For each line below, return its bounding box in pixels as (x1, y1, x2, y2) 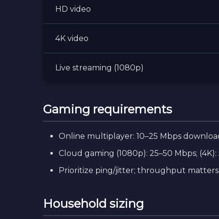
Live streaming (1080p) (55, 63, 144, 72)
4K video (55, 34, 88, 43)
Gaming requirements (43, 102, 172, 116)
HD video (55, 4, 91, 14)
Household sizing (43, 197, 144, 211)
